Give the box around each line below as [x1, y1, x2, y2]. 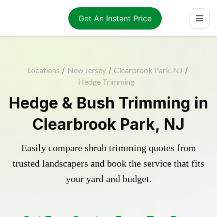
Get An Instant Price [78, 13, 152, 23]
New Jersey [67, 65, 106, 75]
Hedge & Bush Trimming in [9, 93, 208, 112]
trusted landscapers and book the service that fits [13, 158, 204, 169]
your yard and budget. [65, 173, 152, 184]
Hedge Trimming [77, 77, 135, 86]
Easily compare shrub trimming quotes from [21, 142, 196, 153]
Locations [27, 65, 60, 75]
